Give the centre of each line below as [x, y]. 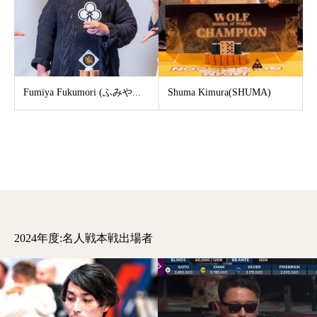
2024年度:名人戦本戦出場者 [83, 238]
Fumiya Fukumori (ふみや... [82, 92]
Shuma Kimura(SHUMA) [219, 92]
